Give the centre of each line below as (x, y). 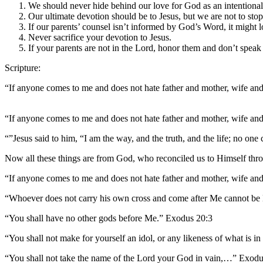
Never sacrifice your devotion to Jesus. (100, 38)
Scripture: (23, 68)
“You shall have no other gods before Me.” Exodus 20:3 (109, 218)
